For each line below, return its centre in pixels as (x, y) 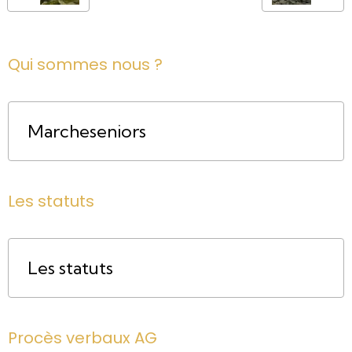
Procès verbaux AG (82, 337)
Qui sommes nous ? (85, 64)
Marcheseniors (87, 131)
